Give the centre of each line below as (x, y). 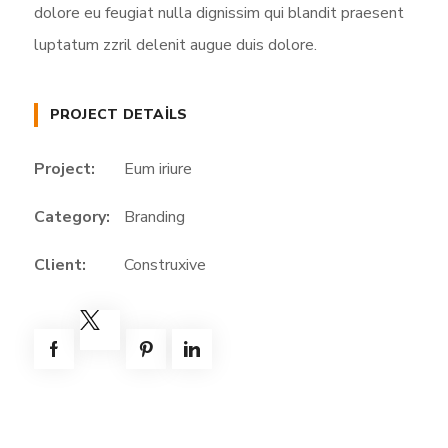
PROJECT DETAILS (118, 115)
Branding (154, 217)
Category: (71, 217)
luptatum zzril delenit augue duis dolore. (175, 45)
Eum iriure (157, 169)
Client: (59, 265)
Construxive (164, 265)
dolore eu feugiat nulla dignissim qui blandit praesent (218, 13)
